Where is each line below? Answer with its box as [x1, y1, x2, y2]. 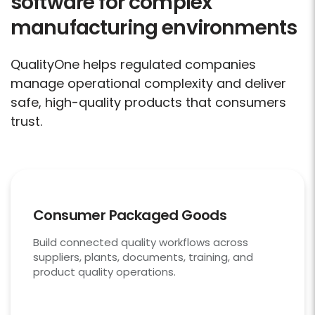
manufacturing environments [11, 14, 297, 42]
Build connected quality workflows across [33, 235, 248, 250]
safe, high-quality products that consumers [11, 94, 286, 112]
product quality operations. [33, 264, 176, 280]
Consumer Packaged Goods [33, 205, 227, 226]
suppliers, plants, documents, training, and [33, 250, 253, 265]
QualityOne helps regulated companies [11, 56, 256, 74]
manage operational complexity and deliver [11, 75, 286, 93]
